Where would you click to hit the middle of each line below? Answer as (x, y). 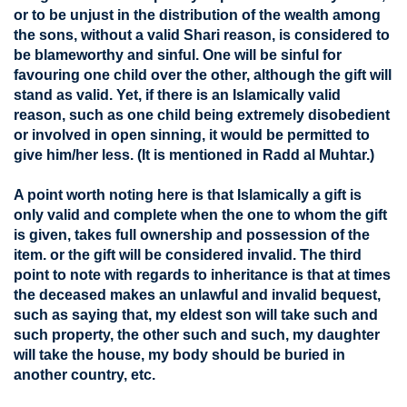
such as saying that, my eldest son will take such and (196, 315)
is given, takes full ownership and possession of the (192, 235)
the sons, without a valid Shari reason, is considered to (202, 35)
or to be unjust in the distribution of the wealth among (197, 15)
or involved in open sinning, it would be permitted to (192, 135)
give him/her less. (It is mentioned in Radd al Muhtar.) (194, 155)
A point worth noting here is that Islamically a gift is (188, 195)
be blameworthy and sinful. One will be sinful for (178, 55)
